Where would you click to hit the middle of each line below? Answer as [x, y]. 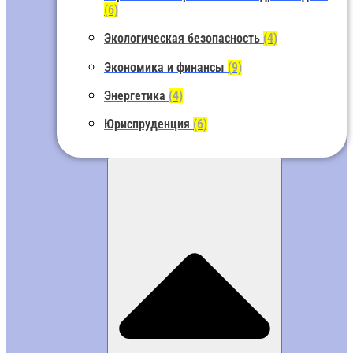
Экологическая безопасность [184, 39]
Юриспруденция [149, 124]
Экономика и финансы [166, 67]
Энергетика [136, 95]
